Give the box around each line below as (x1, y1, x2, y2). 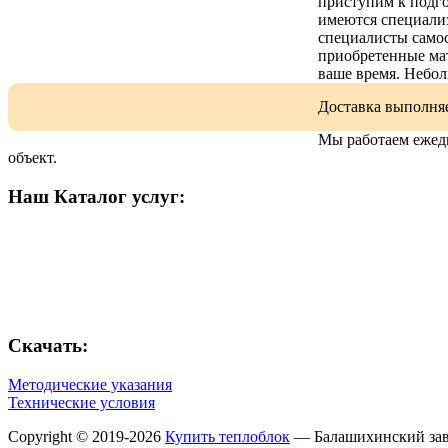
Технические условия (8, 393, 155, 411)
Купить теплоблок (165, 427, 290, 445)
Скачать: (8, 335, 88, 357)
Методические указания (8, 375, 172, 393)
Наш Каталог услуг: (8, 185, 185, 207)
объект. (8, 148, 57, 166)
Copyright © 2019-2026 (8, 427, 165, 445)
